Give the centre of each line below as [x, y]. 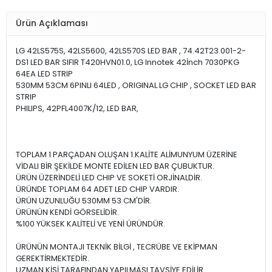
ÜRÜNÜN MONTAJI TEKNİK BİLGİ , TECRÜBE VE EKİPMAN [117, 246]
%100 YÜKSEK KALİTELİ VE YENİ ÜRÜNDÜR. [90, 223]
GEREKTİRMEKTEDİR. [53, 258]
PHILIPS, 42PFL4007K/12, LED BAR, [78, 108]
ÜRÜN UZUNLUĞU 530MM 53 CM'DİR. [84, 200]
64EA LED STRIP [44, 73]
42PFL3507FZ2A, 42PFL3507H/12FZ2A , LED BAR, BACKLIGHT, [127, 131]
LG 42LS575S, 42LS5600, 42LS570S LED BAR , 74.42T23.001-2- [131, 50]
